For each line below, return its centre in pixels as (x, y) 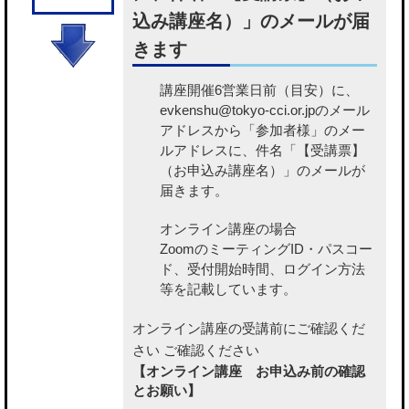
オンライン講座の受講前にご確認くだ (249, 329)
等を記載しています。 (228, 289)
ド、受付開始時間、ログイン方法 (262, 269)
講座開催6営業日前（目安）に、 (259, 90)
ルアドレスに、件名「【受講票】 (262, 151)
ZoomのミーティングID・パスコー (266, 249)
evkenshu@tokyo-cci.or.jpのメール (265, 110)
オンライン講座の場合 (228, 229)
